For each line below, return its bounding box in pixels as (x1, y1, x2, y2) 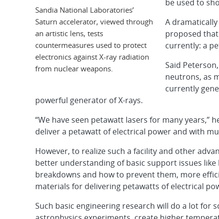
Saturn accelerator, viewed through (35, 16, 153, 26)
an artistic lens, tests (35, 28, 103, 38)
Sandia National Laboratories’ (35, 4, 134, 15)
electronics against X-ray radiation (35, 51, 149, 62)
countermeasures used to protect (35, 40, 147, 50)
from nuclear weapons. (35, 63, 113, 73)
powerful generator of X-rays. (35, 95, 143, 106)
